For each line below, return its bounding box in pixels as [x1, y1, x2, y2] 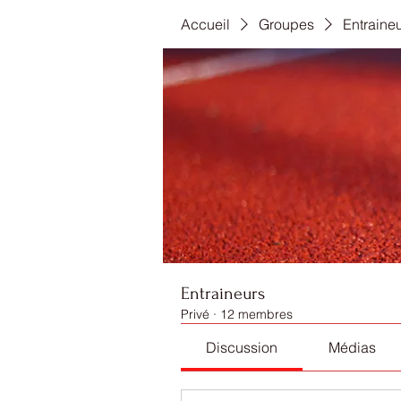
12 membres [220, 306, 293, 322]
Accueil [181, 15, 230, 33]
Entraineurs [181, 284, 265, 303]
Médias [328, 338, 376, 356]
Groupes [259, 15, 314, 33]
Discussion [206, 338, 278, 356]
